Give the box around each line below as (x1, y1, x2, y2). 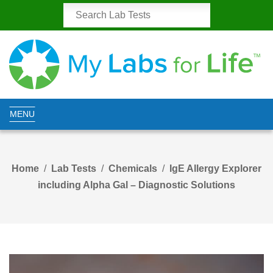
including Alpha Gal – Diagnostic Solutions (38, 180, 235, 191)
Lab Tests (51, 163, 96, 174)
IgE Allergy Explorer (169, 163, 261, 174)
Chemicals (108, 163, 157, 174)
